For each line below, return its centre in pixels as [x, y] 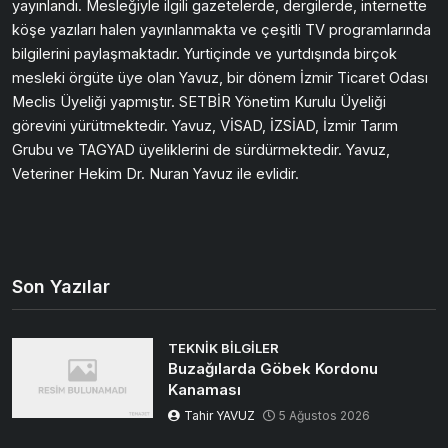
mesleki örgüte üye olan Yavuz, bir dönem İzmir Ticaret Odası [220, 77]
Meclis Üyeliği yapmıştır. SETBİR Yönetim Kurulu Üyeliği [199, 101]
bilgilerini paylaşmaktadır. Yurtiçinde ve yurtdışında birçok [204, 53]
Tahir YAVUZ [220, 415]
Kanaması [205, 389]
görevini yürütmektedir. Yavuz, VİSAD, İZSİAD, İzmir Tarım [205, 125]
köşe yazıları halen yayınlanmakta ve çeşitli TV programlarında [221, 29]
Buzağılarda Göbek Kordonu [273, 368]
